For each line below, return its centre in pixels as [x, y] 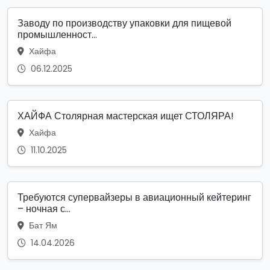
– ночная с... [44, 209]
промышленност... [57, 34]
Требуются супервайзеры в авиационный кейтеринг [134, 197]
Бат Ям [42, 225]
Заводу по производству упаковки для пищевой [124, 23]
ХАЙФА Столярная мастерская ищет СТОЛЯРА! [126, 116]
